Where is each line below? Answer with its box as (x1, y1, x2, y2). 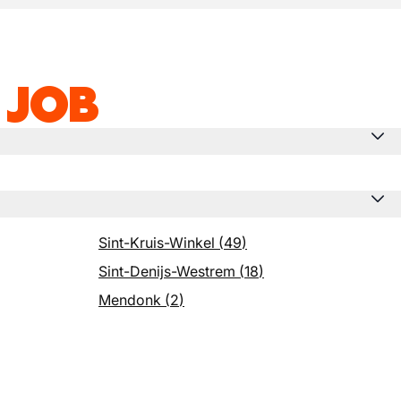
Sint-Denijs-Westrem (98, 262, 235, 280)
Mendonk (98, 291, 161, 309)
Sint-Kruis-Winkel (98, 234, 215, 252)
